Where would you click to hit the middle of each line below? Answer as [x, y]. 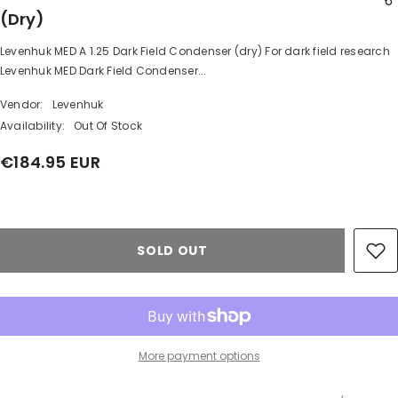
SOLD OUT [172, 250]
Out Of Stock [108, 125]
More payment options [199, 355]
